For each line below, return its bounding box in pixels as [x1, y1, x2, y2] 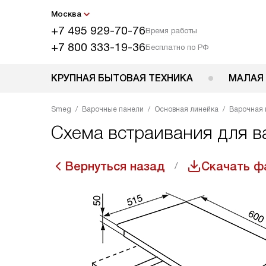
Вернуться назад [65, 160, 165, 173]
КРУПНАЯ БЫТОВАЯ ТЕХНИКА [51, 73, 193, 83]
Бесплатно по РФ [145, 43, 208, 52]
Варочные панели [82, 105, 144, 113]
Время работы [145, 26, 197, 35]
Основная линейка [154, 105, 218, 113]
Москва [51, 9, 81, 18]
